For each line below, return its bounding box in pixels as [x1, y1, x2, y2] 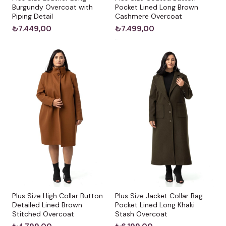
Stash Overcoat [115, 209, 167, 218]
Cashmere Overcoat [115, 11, 182, 21]
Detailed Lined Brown [12, 200, 82, 209]
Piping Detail [12, 11, 53, 21]
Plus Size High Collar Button [12, 191, 103, 200]
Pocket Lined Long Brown [115, 2, 198, 12]
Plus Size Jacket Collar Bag [115, 191, 203, 200]
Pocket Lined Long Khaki [115, 200, 195, 209]
